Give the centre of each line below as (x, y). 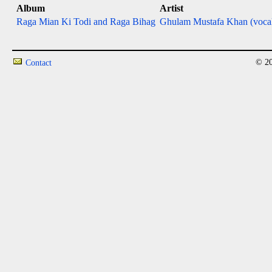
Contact (39, 63)
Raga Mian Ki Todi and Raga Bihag (86, 22)
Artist (172, 8)
